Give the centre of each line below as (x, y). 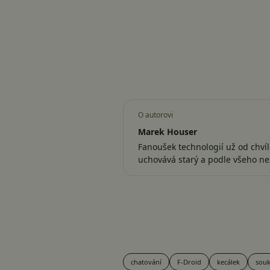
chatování (146, 262)
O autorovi (155, 115)
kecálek (228, 262)
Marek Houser (168, 132)
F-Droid (189, 262)
